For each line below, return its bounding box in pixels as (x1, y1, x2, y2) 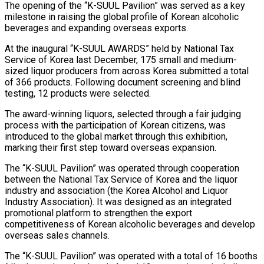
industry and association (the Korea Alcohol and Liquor (5, 185, 228, 197)
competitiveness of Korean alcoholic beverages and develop (5, 219, 255, 230)
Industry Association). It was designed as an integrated (5, 196, 232, 208)
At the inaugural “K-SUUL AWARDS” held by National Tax (5, 43, 234, 55)
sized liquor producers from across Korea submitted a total (5, 65, 249, 77)
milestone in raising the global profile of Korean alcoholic (5, 11, 239, 23)
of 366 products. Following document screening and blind (5, 77, 240, 88)
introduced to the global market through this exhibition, (5, 131, 227, 143)
